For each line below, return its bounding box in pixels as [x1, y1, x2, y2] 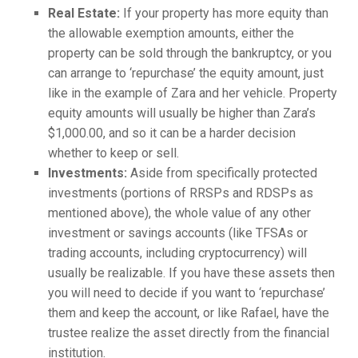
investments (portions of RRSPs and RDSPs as [48, 185, 313, 201]
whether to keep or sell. [48, 145, 179, 161]
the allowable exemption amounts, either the [48, 26, 294, 41]
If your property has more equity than [120, 6, 328, 21]
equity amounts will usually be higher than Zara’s [48, 105, 316, 121]
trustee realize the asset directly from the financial [48, 325, 329, 340]
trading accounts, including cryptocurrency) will [48, 245, 307, 261]
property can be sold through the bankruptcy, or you [48, 46, 332, 61]
